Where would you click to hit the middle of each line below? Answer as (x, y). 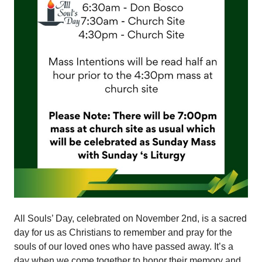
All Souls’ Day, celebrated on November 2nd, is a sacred (130, 218)
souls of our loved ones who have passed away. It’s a (124, 246)
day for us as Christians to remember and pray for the (123, 232)
